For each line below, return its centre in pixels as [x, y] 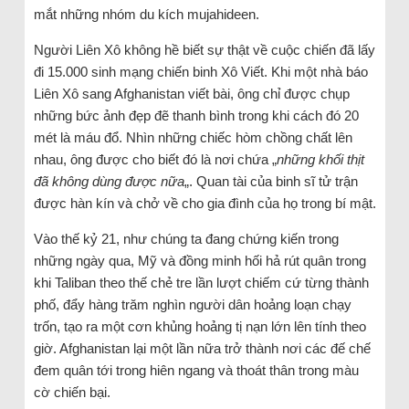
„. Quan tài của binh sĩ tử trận [271, 182]
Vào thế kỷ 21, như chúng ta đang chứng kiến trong [186, 239]
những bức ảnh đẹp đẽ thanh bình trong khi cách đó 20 [196, 116]
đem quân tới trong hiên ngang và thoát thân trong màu [196, 371]
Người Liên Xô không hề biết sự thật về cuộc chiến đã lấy [204, 50]
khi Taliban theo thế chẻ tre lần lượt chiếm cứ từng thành [201, 283]
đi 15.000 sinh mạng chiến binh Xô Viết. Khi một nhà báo [200, 72]
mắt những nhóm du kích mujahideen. [146, 15]
